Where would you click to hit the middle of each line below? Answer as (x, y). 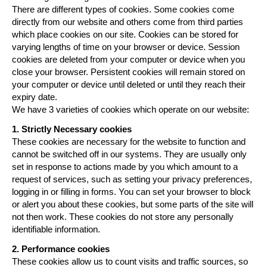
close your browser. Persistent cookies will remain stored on (128, 72)
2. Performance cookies (61, 249)
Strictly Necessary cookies (77, 129)
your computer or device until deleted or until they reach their (129, 84)
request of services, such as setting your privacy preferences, (132, 179)
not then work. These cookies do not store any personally (123, 216)
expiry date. (35, 97)
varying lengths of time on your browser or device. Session (126, 46)
